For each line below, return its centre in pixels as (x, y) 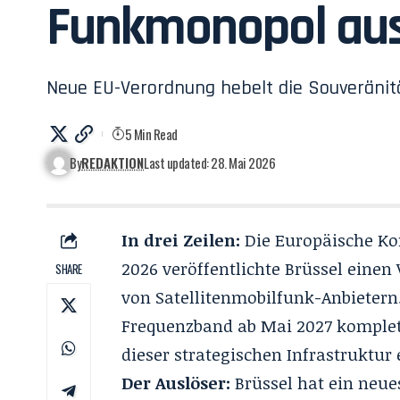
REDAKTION (113, 162)
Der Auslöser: (176, 383)
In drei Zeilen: (181, 240)
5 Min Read (151, 134)
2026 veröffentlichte (204, 269)
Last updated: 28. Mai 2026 (210, 162)
